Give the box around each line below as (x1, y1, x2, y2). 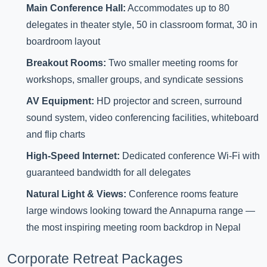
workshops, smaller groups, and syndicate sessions (26, 74, 243, 85)
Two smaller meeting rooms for (106, 57, 238, 68)
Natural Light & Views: (26, 188, 126, 199)
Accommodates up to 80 (126, 2, 229, 13)
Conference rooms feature (126, 188, 238, 199)
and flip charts (26, 129, 85, 139)
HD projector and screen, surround (94, 95, 242, 106)
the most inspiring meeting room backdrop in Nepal (26, 222, 241, 232)
